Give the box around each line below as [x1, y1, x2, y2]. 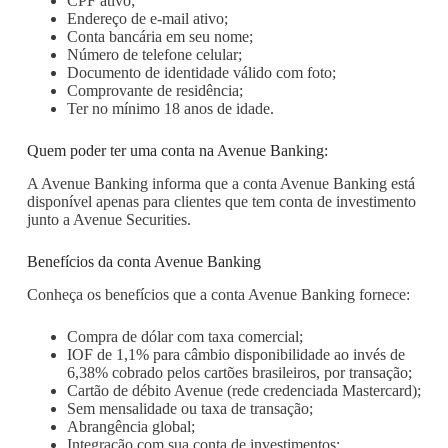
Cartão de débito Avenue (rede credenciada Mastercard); [66, 381, 421, 399]
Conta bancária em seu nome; [66, 28, 253, 46]
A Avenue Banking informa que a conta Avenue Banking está [26, 175, 415, 193]
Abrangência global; [66, 417, 195, 435]
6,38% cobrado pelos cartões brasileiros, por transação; [66, 363, 412, 381]
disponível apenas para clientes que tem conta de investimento [26, 193, 416, 211]
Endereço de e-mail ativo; [66, 10, 228, 28]
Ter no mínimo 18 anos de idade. [66, 100, 274, 118]
